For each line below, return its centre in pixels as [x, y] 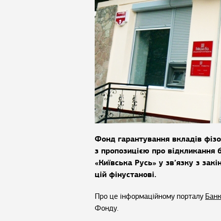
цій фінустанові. [126, 174]
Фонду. [107, 208]
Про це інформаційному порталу [150, 196]
